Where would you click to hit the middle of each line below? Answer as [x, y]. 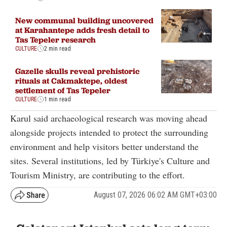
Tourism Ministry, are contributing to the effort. [98, 175]
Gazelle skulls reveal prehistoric [77, 71]
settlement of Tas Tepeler [63, 90]
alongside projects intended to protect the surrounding [109, 132]
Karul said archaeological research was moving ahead [109, 118]
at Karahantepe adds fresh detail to [82, 30]
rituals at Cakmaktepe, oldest [71, 81]
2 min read [58, 49]
